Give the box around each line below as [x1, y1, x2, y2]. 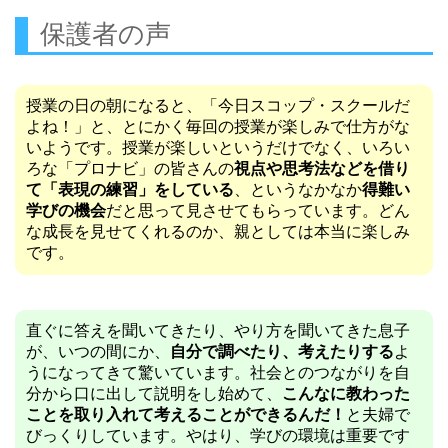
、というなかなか [234, 181, 362, 199]
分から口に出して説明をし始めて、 [26, 385, 282, 403]
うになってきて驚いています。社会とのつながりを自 [26, 364, 410, 382]
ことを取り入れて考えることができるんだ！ [26, 406, 346, 424]
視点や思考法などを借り [234, 160, 410, 178]
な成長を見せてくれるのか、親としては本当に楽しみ [26, 223, 410, 241]
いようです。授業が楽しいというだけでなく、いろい [26, 139, 410, 157]
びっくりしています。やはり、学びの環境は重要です [26, 427, 410, 445]
